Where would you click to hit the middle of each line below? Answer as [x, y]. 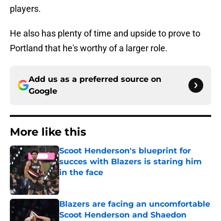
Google [43, 91]
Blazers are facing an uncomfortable [135, 204]
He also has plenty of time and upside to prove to [105, 34]
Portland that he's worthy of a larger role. [89, 48]
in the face [81, 173]
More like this [48, 132]
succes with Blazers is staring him [130, 162]
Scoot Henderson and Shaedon [123, 215]
